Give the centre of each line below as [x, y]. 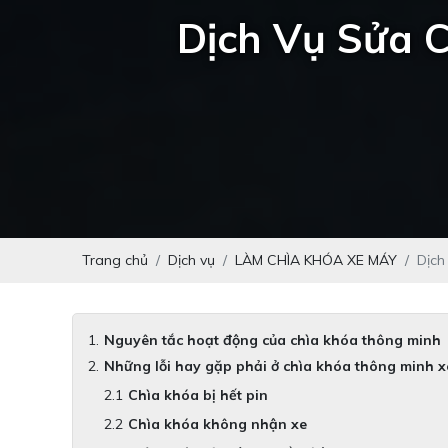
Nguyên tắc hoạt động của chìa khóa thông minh [272, 340]
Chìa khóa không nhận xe [219, 424]
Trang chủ [115, 260]
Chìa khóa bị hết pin [200, 395]
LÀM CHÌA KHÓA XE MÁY [316, 260]
